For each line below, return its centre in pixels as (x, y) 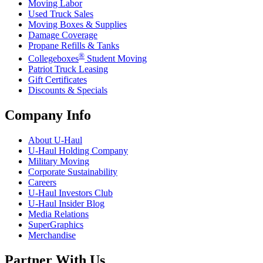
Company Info (48, 115)
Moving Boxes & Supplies (77, 25)
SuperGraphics (56, 225)
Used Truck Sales (61, 14)
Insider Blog (80, 204)
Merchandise (52, 235)
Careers (42, 183)
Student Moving (116, 59)
